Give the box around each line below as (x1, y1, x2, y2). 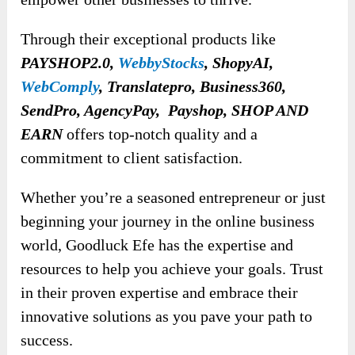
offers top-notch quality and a (67, 124, 258, 143)
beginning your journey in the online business (21, 212, 315, 230)
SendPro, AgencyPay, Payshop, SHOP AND (21, 101, 309, 119)
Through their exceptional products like (21, 29, 277, 48)
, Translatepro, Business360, (99, 77, 287, 95)
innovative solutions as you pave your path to (21, 307, 313, 325)
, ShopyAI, (204, 53, 274, 71)
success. (21, 330, 74, 349)
